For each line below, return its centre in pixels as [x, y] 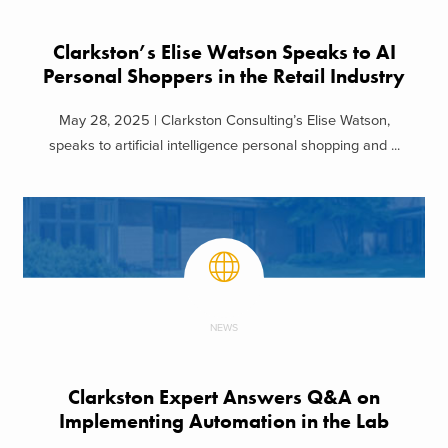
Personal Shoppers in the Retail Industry [224, 76]
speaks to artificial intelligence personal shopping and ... [224, 146]
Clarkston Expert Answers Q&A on [224, 398]
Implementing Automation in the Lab [224, 422]
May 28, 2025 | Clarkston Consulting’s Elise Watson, [224, 121]
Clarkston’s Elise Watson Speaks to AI [224, 52]
